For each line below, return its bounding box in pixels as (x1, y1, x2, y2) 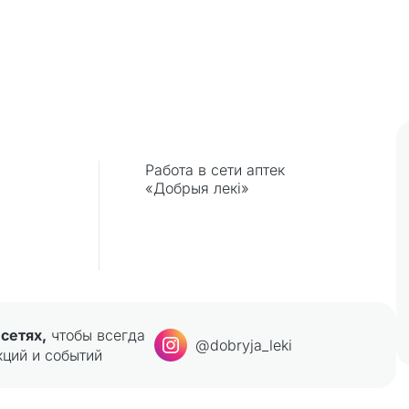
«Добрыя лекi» (144, 179, 249, 197)
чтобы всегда (47, 326, 145, 344)
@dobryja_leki (195, 336, 292, 354)
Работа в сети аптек (144, 161, 285, 179)
